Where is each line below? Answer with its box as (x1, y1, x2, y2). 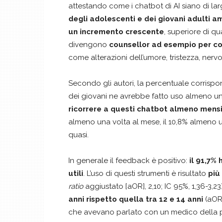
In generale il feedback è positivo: (68, 156, 187, 165)
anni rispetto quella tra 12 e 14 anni (68, 195, 203, 204)
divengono (68, 40, 107, 49)
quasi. (68, 130, 89, 139)
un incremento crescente (68, 27, 164, 36)
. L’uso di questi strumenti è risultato (83, 169, 208, 178)
